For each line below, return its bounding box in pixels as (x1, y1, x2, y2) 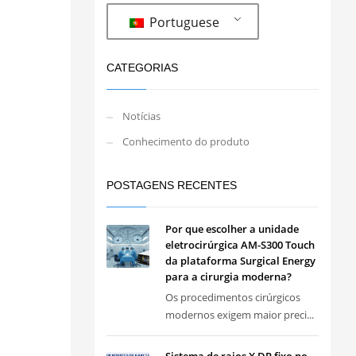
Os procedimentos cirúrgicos (164, 290, 300, 304)
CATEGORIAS (106, 61, 178, 74)
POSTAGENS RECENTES (106, 179, 237, 192)
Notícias (122, 109, 161, 123)
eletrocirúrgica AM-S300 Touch (164, 238, 315, 252)
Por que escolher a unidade (164, 222, 299, 236)
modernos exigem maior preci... (164, 308, 314, 322)
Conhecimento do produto (122, 134, 250, 149)
